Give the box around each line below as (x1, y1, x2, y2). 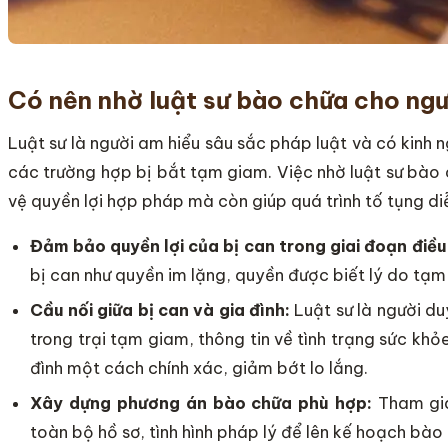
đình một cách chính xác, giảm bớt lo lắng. (30, 357, 369, 378)
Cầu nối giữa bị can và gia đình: (30, 299, 291, 320)
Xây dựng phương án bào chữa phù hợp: (30, 393, 372, 414)
